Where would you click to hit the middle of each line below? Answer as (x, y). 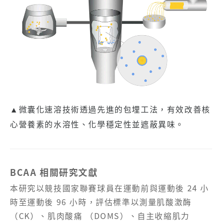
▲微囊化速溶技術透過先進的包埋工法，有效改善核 (110, 109)
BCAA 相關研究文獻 (54, 172)
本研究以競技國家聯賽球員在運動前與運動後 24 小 (110, 188)
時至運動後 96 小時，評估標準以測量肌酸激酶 (101, 202)
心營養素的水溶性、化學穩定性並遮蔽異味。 (97, 124)
